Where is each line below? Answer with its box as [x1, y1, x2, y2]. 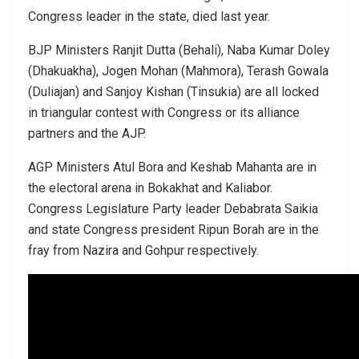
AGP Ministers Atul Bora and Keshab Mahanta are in [28, 159, 317, 175]
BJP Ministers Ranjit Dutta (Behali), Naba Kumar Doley [28, 42, 330, 58]
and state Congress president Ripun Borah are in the [28, 221, 319, 237]
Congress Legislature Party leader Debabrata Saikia [28, 200, 318, 216]
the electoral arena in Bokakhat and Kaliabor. [28, 179, 272, 196]
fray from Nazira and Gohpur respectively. [28, 242, 259, 258]
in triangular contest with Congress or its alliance [28, 104, 300, 120]
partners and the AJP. [28, 125, 146, 141]
